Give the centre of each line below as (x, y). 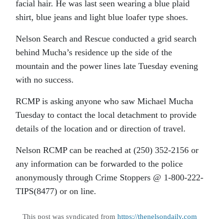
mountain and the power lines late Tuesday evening (107, 66)
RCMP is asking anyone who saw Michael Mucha (104, 101)
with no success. (45, 80)
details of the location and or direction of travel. (101, 129)
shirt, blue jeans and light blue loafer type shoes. (102, 17)
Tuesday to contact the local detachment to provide (106, 115)
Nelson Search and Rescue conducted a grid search (106, 39)
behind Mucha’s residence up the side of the (94, 52)
